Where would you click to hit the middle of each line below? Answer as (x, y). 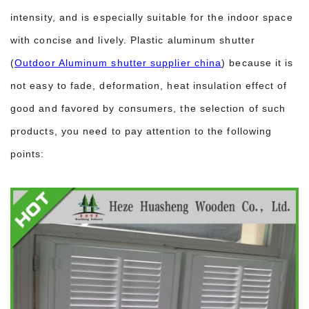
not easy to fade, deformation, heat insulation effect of (149, 85)
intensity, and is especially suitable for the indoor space (152, 17)
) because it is (258, 62)
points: (29, 153)
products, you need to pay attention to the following (141, 131)
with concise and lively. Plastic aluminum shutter (133, 40)
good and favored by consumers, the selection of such (148, 108)
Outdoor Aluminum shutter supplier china (118, 62)
